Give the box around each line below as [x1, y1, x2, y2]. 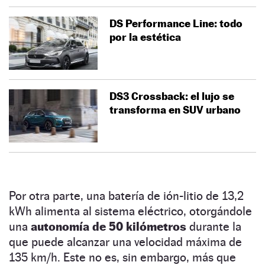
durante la [186, 219, 241, 234]
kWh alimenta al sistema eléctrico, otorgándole [9, 203, 252, 218]
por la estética [109, 30, 181, 43]
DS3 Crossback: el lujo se [109, 89, 234, 102]
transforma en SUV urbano [109, 103, 241, 116]
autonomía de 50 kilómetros [31, 219, 186, 234]
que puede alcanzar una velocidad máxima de [9, 234, 242, 249]
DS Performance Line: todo [109, 17, 243, 30]
